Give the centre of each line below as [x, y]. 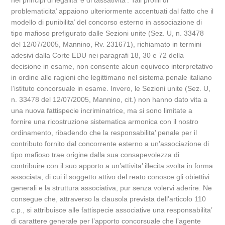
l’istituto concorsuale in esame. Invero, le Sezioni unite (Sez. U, [111, 88]
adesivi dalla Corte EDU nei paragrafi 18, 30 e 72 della [98, 55]
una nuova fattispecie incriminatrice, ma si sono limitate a [102, 110]
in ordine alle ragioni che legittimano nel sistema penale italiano [112, 77]
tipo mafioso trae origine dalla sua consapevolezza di [95, 155]
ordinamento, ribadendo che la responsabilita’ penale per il [104, 133]
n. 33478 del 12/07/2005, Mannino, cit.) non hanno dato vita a [109, 99]
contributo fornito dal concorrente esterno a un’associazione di [110, 144]
